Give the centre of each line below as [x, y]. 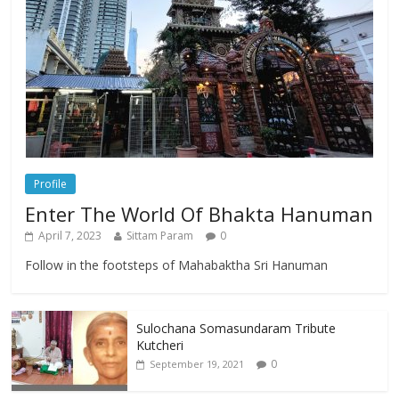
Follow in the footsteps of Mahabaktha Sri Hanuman [177, 265]
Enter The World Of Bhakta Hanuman [199, 213]
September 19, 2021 [197, 363]
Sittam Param [160, 235]
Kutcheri [160, 345]
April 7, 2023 [70, 235]
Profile [51, 183]
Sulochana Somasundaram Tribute [236, 328]
